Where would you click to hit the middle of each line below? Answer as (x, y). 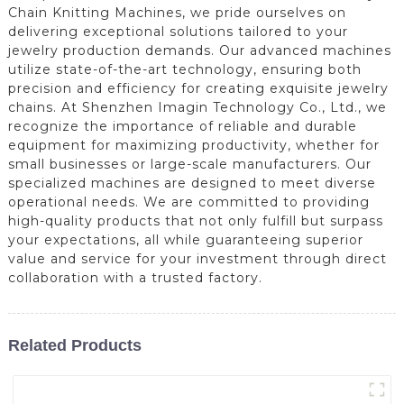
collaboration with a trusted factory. (135, 277)
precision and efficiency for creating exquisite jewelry (198, 88)
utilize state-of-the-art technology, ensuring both (184, 69)
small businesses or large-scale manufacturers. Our (189, 164)
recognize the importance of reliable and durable (182, 126)
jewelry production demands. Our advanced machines (199, 50)
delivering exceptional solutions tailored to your (178, 31)
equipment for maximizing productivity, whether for (193, 145)
